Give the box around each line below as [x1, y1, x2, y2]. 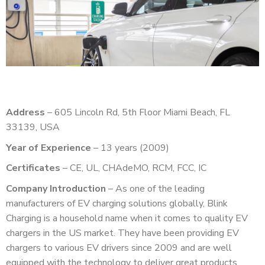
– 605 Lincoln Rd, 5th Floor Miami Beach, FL [45, 106, 230, 119]
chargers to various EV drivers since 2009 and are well [6, 241, 232, 254]
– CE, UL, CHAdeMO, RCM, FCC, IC [60, 161, 209, 175]
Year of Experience [6, 141, 91, 154]
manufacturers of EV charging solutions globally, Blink [6, 196, 228, 210]
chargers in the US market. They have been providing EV [6, 226, 239, 240]
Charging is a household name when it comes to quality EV [6, 211, 248, 225]
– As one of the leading [106, 182, 205, 195]
